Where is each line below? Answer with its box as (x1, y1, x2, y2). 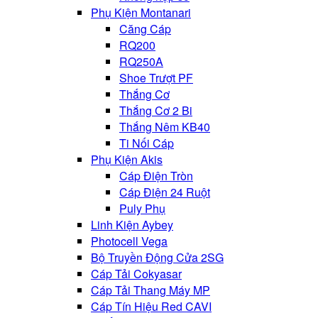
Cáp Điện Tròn (119, 168, 193, 184)
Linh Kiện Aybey (91, 216, 173, 233)
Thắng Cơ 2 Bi (119, 102, 192, 119)
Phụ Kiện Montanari (91, 4, 191, 21)
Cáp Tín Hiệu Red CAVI (91, 298, 212, 314)
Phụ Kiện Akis (91, 151, 163, 168)
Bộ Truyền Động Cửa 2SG (91, 249, 224, 265)
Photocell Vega (91, 233, 168, 249)
